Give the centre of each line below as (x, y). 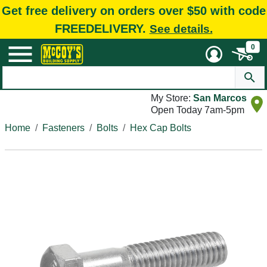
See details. (181, 29)
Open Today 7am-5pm (198, 110)
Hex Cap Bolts (161, 128)
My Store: (172, 98)
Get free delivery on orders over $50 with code (133, 10)
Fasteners (63, 128)
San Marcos (220, 98)
